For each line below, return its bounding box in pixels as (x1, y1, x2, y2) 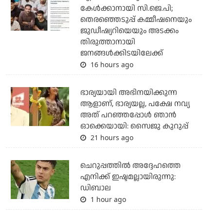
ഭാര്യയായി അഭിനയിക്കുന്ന (80, 87, 177, 99)
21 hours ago (88, 133, 133, 143)
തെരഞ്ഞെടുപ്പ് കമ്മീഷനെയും (80, 14, 192, 26)
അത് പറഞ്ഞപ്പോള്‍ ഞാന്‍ (80, 109, 176, 121)
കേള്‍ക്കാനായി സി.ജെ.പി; (80, 3, 173, 15)
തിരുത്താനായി (80, 36, 135, 48)
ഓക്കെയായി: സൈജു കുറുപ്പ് (80, 121, 188, 132)
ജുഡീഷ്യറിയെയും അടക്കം (80, 25, 179, 37)
